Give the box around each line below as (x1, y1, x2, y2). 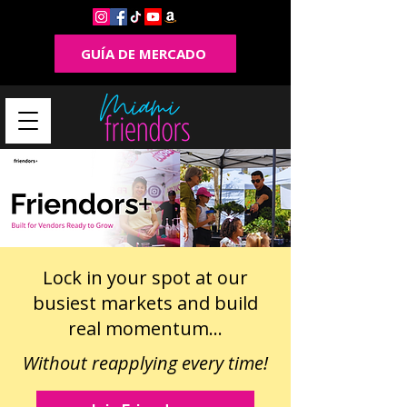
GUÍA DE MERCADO (81, 45, 206, 63)
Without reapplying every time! (23, 351, 268, 375)
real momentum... (68, 316, 223, 341)
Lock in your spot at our (43, 265, 248, 290)
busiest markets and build (33, 291, 258, 315)
